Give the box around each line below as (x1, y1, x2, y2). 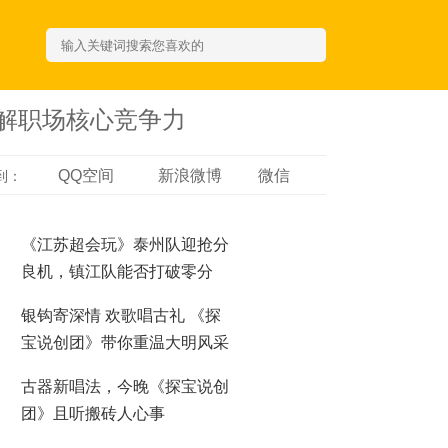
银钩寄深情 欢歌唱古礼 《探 (21, 307, 221, 324)
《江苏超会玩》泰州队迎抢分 (21, 236, 229, 253)
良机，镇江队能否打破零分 (21, 263, 213, 280)
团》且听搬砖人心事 (21, 405, 165, 422)
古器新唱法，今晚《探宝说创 (21, 378, 229, 395)
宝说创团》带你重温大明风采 (21, 334, 229, 351)
